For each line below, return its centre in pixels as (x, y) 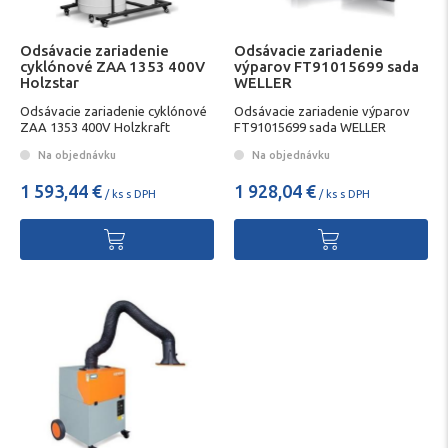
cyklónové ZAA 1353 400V (112, 66)
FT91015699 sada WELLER (310, 127)
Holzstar (49, 82)
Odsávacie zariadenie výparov (322, 111)
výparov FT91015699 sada (326, 66)
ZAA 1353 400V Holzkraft (95, 127)
